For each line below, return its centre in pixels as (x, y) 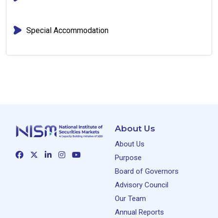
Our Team (130, 199)
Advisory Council (142, 185)
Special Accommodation (67, 30)
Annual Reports (139, 212)
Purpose (128, 158)
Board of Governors (147, 171)
